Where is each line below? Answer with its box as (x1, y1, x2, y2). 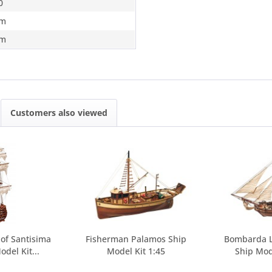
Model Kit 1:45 (106, 245, 165, 257)
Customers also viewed (10, 107, 107, 118)
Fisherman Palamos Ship (85, 233, 186, 245)
